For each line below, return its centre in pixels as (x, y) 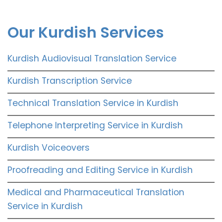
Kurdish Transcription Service (70, 81)
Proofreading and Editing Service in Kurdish (100, 170)
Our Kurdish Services (86, 32)
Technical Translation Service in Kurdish (93, 103)
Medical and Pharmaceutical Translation (96, 192)
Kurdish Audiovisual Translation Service (92, 58)
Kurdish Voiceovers (49, 147)
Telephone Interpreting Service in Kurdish (95, 125)
